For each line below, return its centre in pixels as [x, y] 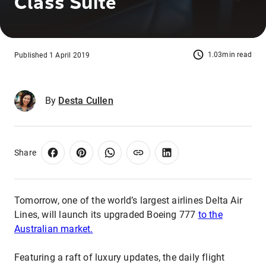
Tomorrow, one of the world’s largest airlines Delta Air [129, 200]
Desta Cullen [86, 101]
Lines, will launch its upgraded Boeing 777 [106, 215]
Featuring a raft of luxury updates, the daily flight [120, 257]
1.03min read [229, 55]
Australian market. [54, 229]
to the [210, 215]
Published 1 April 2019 [52, 55]
